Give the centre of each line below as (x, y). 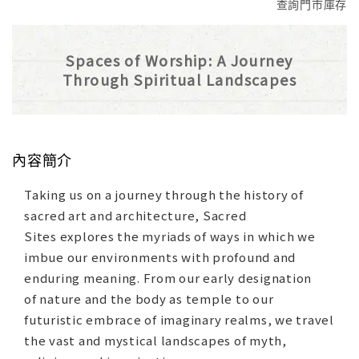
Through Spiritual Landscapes (179, 80)
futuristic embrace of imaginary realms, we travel (179, 320)
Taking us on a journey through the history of (164, 195)
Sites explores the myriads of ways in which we (170, 236)
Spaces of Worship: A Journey (179, 61)
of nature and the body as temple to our (149, 299)
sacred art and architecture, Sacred (135, 216)
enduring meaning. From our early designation (168, 278)
